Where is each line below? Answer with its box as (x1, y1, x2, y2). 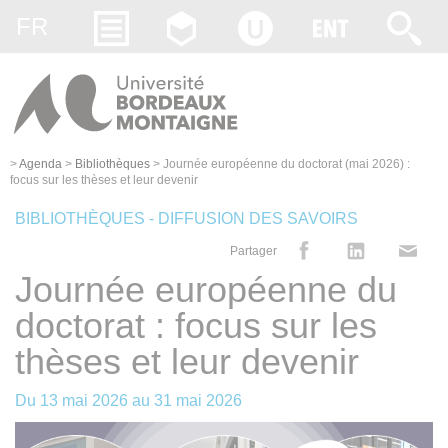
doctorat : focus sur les (15, 304, 377, 346)
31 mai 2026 (154, 391, 242, 409)
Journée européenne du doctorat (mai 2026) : (163, 156, 410, 171)
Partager (230, 243, 277, 258)
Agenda (19, 156, 62, 171)
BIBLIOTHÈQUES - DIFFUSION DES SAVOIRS (15, 209, 358, 227)
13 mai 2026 (40, 391, 128, 409)
